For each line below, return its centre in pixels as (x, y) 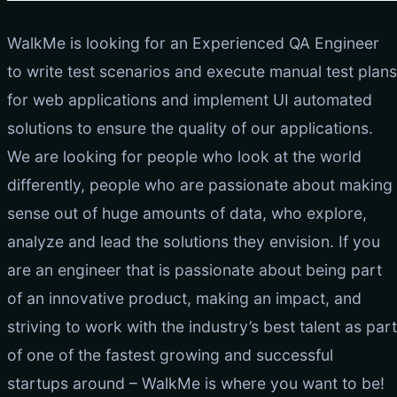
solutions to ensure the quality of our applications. (190, 128)
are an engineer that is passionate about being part (195, 269)
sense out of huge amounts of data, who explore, (187, 213)
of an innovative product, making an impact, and (184, 298)
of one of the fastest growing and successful (170, 354)
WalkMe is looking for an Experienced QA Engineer (193, 43)
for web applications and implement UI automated (190, 99)
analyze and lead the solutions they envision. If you (194, 241)
